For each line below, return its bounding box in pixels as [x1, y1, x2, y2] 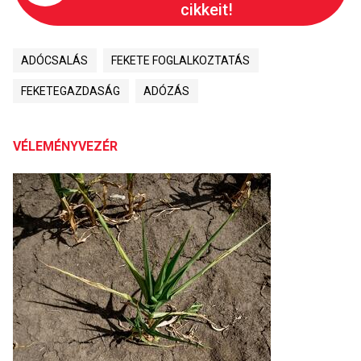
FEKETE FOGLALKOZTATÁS [111, 53, 251, 67]
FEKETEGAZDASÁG [21, 84, 121, 98]
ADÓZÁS [143, 84, 190, 98]
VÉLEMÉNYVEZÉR [13, 138, 118, 154]
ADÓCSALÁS [21, 53, 89, 67]
